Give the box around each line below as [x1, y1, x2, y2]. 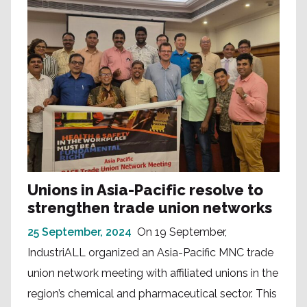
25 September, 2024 [27, 225, 132, 238]
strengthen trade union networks [27, 198, 272, 217]
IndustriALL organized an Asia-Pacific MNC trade [27, 245, 273, 259]
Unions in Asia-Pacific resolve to [27, 180, 263, 199]
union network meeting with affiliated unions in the [27, 266, 278, 280]
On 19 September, [137, 225, 227, 238]
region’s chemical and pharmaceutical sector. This [27, 286, 277, 300]
